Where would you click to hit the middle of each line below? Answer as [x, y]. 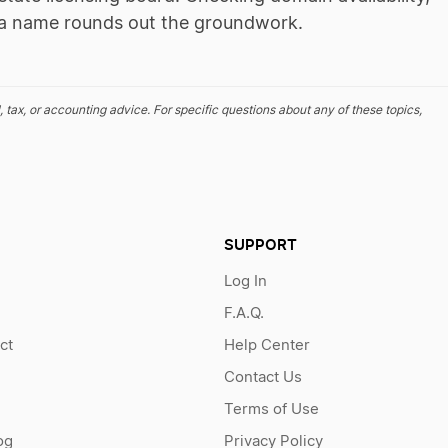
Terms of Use [271, 409]
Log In [245, 281]
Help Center [266, 345]
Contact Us [262, 377]
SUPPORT [260, 244]
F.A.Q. [243, 313]
